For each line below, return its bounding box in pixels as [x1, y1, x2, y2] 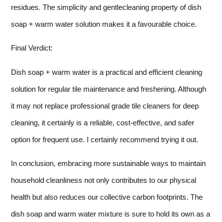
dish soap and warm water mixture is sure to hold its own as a [11, 210, 210, 219]
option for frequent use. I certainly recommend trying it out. [11, 135, 198, 144]
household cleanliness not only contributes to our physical [11, 176, 196, 185]
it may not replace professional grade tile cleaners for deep [11, 101, 199, 110]
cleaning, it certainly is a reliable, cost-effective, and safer [11, 118, 194, 127]
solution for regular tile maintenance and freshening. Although [11, 84, 206, 93]
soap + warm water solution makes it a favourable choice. [11, 19, 197, 28]
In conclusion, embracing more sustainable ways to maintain [11, 159, 206, 168]
